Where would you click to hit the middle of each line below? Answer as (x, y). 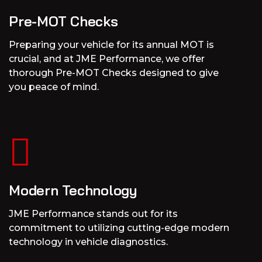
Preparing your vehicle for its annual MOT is (111, 45)
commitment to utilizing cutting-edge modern (119, 228)
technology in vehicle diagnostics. (88, 242)
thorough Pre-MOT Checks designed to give (114, 73)
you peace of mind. (54, 87)
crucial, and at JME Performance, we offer (107, 59)
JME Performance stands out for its (93, 214)
